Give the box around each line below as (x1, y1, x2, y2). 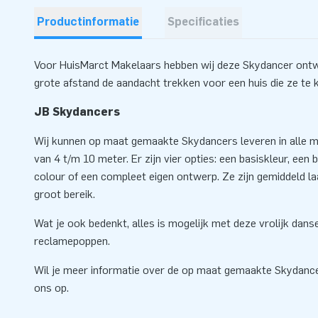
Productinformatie (37, 15, 139, 29)
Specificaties (168, 15, 239, 29)
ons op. (34, 281, 69, 295)
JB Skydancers (34, 105, 120, 119)
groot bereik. (34, 187, 95, 202)
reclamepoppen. (34, 234, 110, 248)
